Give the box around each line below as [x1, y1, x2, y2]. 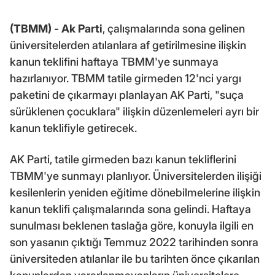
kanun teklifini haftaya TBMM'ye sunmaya [10, 55, 219, 68]
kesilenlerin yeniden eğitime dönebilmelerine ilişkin [10, 185, 260, 199]
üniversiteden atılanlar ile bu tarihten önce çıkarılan [10, 252, 260, 265]
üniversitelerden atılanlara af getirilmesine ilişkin [10, 38, 246, 52]
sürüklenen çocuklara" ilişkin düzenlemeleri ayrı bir [10, 104, 259, 118]
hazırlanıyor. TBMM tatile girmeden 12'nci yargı [10, 71, 241, 85]
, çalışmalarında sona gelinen [103, 21, 245, 35]
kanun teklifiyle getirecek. [10, 121, 137, 134]
